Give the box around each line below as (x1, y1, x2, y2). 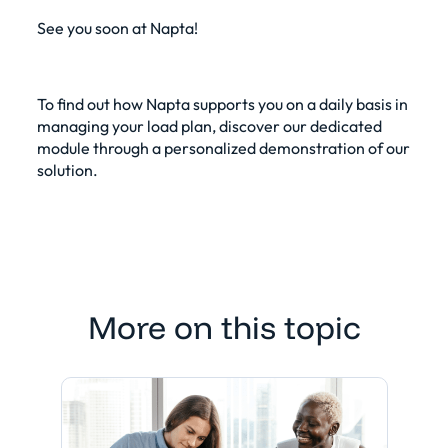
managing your (36, 115, 147, 136)
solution (36, 159, 93, 180)
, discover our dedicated (211, 115, 382, 136)
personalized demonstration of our (163, 137, 410, 158)
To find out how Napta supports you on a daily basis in (36, 93, 408, 114)
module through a (36, 137, 164, 158)
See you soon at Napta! (36, 17, 198, 38)
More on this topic (88, 306, 360, 347)
